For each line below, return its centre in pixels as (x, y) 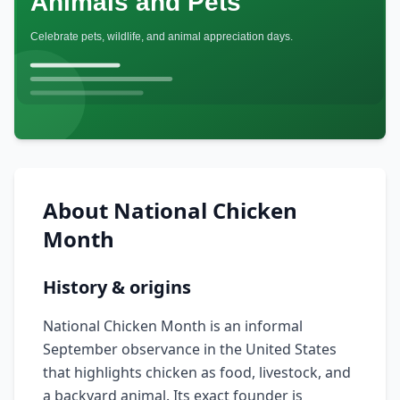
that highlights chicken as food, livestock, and (197, 372)
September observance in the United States (190, 349)
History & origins (117, 287)
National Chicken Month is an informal (173, 326)
